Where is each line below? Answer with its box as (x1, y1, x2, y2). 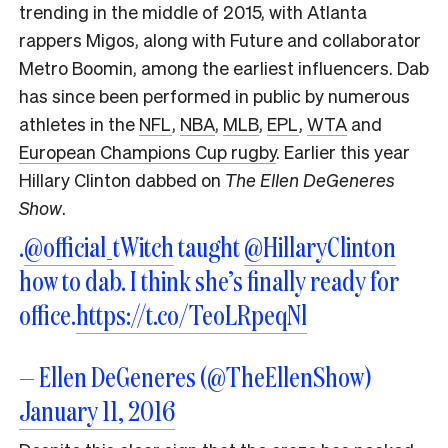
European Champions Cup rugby (19, 140, 276, 164)
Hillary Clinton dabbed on (19, 168, 225, 192)
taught (174, 228, 244, 266)
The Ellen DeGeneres (225, 168, 395, 192)
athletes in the (19, 112, 139, 136)
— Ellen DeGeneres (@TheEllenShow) (19, 358, 372, 396)
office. (19, 296, 76, 334)
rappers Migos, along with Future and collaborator (19, 28, 421, 52)
